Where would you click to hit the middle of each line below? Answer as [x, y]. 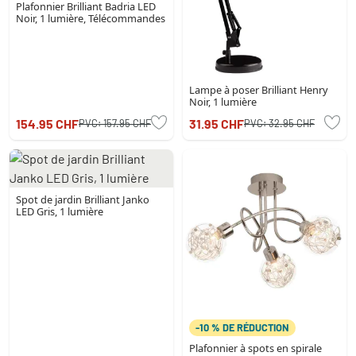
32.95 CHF [292, 123]
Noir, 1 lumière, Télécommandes [91, 18]
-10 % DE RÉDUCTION [242, 327]
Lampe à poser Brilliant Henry [259, 89]
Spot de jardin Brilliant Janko [83, 199]
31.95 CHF [217, 123]
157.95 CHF [127, 123]
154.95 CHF [47, 123]
